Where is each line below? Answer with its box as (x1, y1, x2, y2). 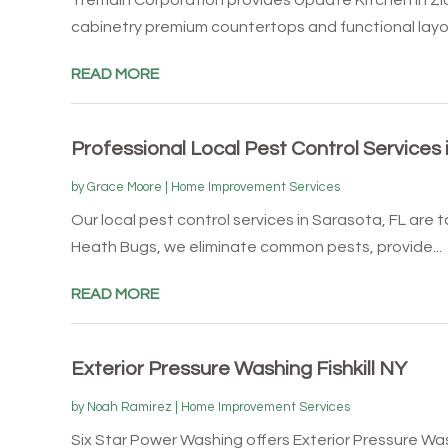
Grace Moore (86, 179, 162, 194)
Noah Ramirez (86, 399, 172, 414)
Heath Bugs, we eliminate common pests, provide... (70, 238, 442, 255)
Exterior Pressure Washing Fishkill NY (70, 358, 407, 379)
